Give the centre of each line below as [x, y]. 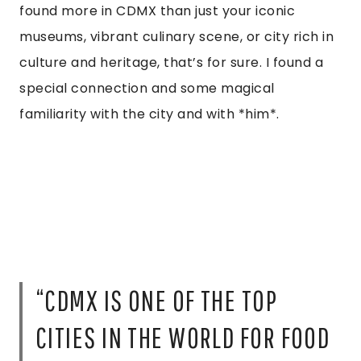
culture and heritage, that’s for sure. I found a [171, 63]
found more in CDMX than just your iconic [157, 11]
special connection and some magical [147, 89]
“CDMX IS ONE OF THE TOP [157, 301]
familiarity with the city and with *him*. [149, 114]
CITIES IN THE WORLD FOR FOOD [183, 338]
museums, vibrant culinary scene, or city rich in [176, 37]
